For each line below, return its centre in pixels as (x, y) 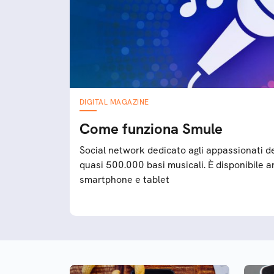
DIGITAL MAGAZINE (114, 102)
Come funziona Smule (151, 129)
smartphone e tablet (124, 180)
